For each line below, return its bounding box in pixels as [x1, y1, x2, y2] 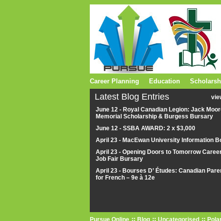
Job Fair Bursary [96, 155, 143, 162]
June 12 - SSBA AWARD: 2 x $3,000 [96, 125, 195, 132]
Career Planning [90, 77, 139, 85]
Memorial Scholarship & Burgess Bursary [96, 113, 213, 120]
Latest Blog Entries [95, 92, 169, 102]
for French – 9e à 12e [96, 174, 156, 181]
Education [149, 77, 180, 85]
